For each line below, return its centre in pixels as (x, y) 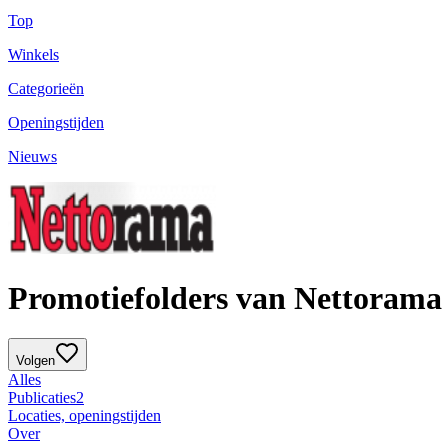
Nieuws (32, 157)
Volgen (35, 361)
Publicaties (42, 398)
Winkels (33, 55)
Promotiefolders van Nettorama (225, 297)
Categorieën (46, 89)
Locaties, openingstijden (84, 416)
